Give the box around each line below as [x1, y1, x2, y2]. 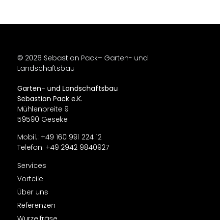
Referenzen [17, 200, 55, 211]
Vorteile [17, 174, 43, 184]
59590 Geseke [17, 114, 70, 125]
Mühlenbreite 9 [17, 104, 69, 114]
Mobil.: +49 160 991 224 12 [17, 132, 102, 142]
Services [17, 161, 46, 171]
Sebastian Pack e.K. [17, 94, 82, 104]
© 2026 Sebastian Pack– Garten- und [17, 53, 148, 63]
